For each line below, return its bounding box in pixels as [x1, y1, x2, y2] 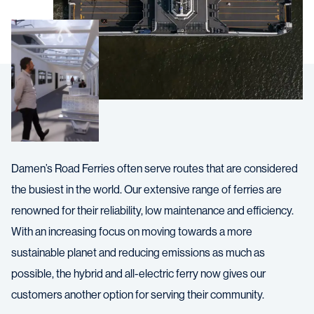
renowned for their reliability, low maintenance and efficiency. [11, 204, 294, 218]
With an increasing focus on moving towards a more [11, 225, 252, 239]
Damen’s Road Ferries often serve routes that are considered [11, 162, 298, 176]
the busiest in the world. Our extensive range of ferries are [11, 183, 282, 197]
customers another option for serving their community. [11, 288, 264, 302]
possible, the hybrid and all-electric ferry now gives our [11, 267, 266, 281]
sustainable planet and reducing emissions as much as [11, 246, 265, 260]
